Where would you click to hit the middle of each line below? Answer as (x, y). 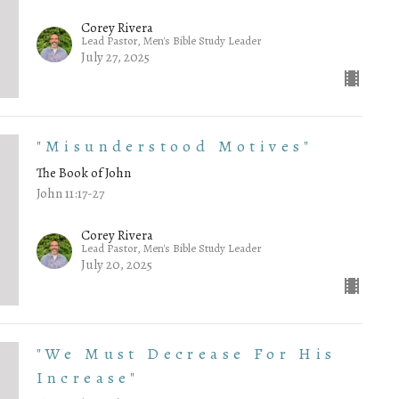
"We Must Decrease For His (186, 353)
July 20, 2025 (116, 264)
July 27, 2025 (115, 57)
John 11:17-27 (70, 194)
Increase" (88, 377)
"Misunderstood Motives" (175, 147)
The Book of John (83, 173)
